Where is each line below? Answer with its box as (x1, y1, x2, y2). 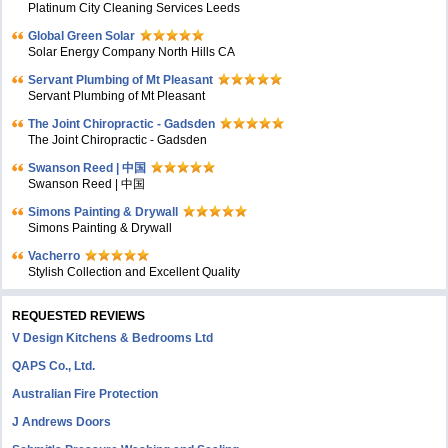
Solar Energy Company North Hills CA (28, 45, 236, 59)
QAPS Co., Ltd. (12, 359, 96, 373)
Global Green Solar (28, 29, 136, 43)
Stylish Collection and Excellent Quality (28, 265, 241, 279)
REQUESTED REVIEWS (12, 309, 146, 323)
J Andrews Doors (12, 415, 112, 429)
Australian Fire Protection (12, 387, 159, 401)
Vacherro (28, 249, 81, 263)
